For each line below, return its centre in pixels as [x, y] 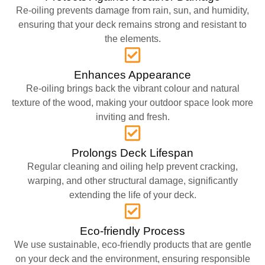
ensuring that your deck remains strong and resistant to [132, 24]
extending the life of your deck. [132, 195]
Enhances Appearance [132, 75]
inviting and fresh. [132, 117]
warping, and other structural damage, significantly [132, 180]
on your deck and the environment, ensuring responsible [132, 258]
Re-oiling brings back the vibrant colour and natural [132, 88]
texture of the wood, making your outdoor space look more [132, 102]
